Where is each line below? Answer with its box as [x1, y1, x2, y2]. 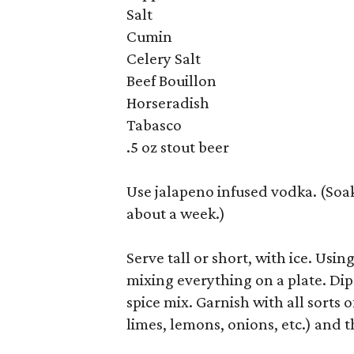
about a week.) [126, 204, 226, 223]
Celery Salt [126, 49, 201, 68]
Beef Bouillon [126, 71, 217, 90]
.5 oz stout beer [126, 137, 230, 156]
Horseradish [126, 93, 210, 112]
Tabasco [126, 115, 183, 134]
